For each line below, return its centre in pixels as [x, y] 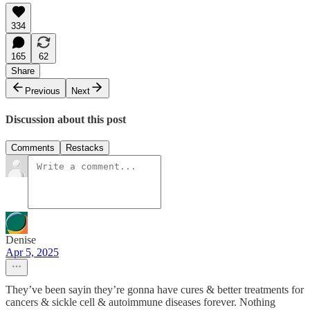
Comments [33, 147]
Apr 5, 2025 [32, 252]
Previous [43, 91]
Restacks [85, 147]
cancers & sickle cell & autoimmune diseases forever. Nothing [140, 302]
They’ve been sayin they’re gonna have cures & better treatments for [155, 289]
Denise [21, 239]
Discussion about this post [66, 119]
